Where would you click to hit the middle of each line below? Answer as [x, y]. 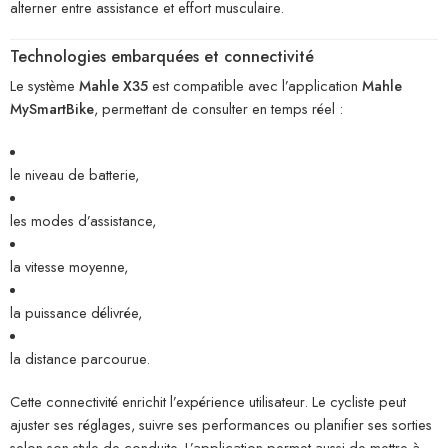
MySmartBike [52, 109]
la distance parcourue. [80, 359]
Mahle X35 [113, 86]
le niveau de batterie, [74, 175]
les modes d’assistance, [83, 221]
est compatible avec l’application [255, 86]
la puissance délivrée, [76, 313]
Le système [44, 86]
